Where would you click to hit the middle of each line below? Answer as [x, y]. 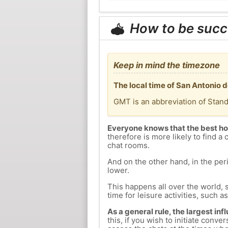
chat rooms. [128, 146]
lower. [118, 170]
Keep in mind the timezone [166, 65]
